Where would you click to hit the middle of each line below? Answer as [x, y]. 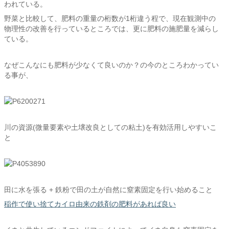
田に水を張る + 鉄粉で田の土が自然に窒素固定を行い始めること [108, 190]
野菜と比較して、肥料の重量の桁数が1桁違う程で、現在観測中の [110, 18]
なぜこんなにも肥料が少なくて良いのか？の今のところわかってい [111, 65]
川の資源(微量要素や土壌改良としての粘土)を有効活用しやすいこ [110, 127]
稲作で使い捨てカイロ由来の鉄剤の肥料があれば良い [90, 204]
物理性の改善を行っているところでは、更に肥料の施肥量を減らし [111, 29]
